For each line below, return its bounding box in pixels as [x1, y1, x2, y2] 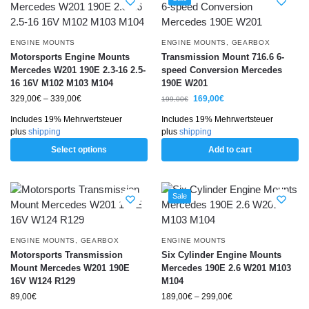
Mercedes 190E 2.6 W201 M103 [161, 263, 291, 274]
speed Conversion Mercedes [161, 65, 282, 76]
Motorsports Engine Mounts [10, 52, 130, 63]
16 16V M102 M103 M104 [10, 78, 113, 89]
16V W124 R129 [10, 276, 75, 287]
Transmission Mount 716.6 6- [161, 52, 284, 63]
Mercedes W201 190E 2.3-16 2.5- [10, 65, 146, 76]
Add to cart [208, 145, 252, 155]
